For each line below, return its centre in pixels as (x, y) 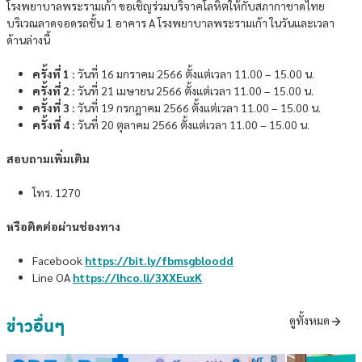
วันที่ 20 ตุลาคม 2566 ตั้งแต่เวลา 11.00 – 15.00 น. (192, 124)
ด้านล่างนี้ (28, 40)
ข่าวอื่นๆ (36, 326)
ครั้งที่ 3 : (54, 107)
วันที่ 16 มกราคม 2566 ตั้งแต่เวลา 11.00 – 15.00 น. (195, 74)
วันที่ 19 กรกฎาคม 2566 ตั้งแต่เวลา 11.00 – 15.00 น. (198, 107)
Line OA (53, 277)
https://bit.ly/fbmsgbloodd (159, 260)
